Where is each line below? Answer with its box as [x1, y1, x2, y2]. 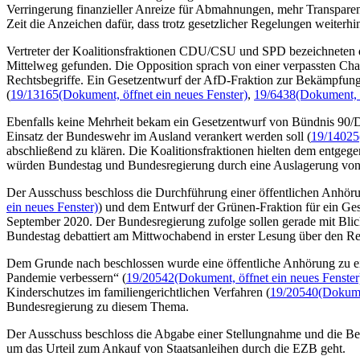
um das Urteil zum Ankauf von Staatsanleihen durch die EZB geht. [6, 341, 346, 355]
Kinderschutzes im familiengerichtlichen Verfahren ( [6, 284, 270, 299]
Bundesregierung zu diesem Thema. [6, 299, 189, 313]
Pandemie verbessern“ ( [6, 270, 126, 284]
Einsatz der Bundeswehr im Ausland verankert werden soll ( [6, 129, 311, 143]
